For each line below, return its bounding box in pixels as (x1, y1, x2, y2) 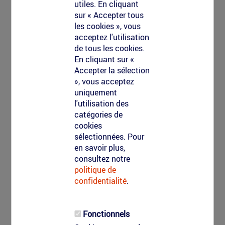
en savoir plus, (74, 142, 126, 153)
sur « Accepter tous (74, 10, 144, 21)
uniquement (74, 87, 118, 98)
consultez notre (74, 153, 131, 164)
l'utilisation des (74, 98, 129, 109)
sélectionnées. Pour (74, 131, 145, 142)
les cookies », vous (74, 21, 141, 32)
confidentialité (74, 175, 127, 186)
